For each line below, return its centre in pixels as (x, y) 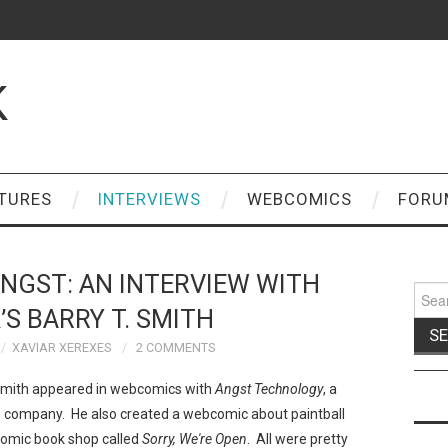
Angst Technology (269, 388)
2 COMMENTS (175, 347)
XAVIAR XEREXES (61, 347)
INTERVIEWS (149, 199)
